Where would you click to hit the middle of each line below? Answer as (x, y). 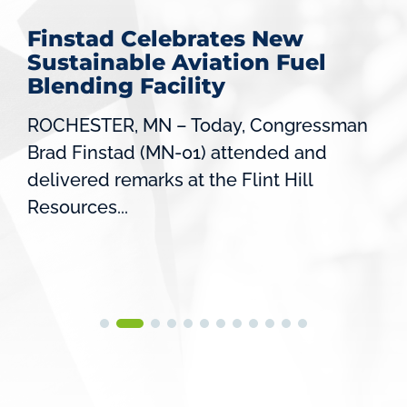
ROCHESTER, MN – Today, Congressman (198, 126)
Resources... (78, 208)
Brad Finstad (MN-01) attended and (177, 153)
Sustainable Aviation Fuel (177, 63)
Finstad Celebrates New (165, 39)
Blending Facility (126, 86)
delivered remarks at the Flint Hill (170, 180)
